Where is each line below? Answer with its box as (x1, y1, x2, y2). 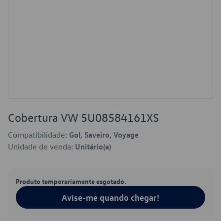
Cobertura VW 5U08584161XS (8, 110, 159, 125)
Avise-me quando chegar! (62, 192, 159, 203)
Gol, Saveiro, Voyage (69, 130, 139, 140)
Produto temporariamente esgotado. (16, 177, 126, 185)
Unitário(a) (75, 142, 111, 151)
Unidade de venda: (8, 142, 75, 151)
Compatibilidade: (8, 130, 69, 140)
